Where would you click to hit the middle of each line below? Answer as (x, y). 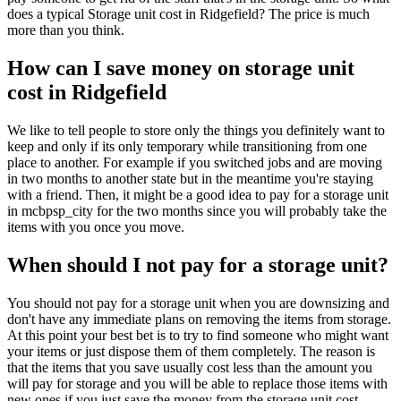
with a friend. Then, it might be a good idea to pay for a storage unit (198, 194)
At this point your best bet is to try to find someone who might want (198, 335)
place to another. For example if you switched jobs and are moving (195, 162)
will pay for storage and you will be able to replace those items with (197, 383)
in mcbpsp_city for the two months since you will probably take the (197, 210)
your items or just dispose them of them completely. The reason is (191, 351)
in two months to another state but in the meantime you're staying (190, 178)
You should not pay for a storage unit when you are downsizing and (198, 303)
